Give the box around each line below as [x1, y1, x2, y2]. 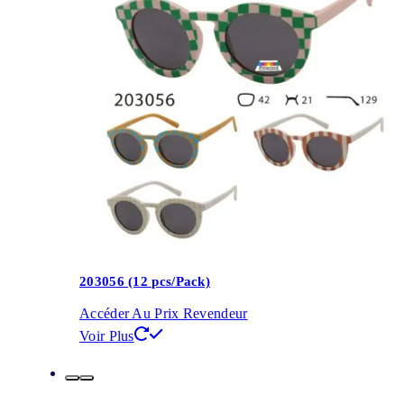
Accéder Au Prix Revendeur [79, 306, 248, 322]
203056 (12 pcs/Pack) [79, 273, 210, 289]
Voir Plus [79, 328, 134, 344]
